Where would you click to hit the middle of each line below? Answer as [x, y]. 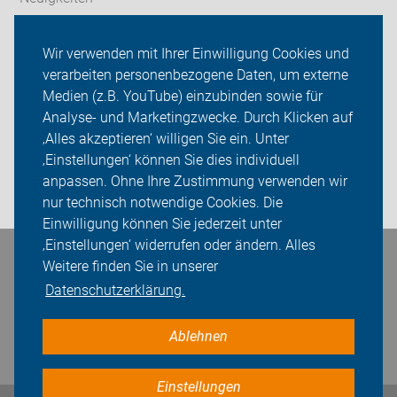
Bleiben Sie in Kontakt [90, 266]
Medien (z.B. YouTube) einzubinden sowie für [183, 97]
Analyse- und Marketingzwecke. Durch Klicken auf [198, 118]
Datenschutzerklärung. [116, 291]
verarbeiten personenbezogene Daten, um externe [195, 75]
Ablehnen [198, 337]
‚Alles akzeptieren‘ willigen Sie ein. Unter [166, 139]
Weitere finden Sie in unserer [130, 267]
